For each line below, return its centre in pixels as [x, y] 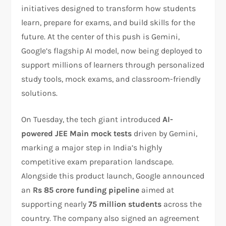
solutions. [40, 93]
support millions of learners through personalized [113, 65]
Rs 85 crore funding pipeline [86, 190]
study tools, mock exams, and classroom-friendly [111, 79]
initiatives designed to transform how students [109, 8]
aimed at [157, 190]
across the [182, 204]
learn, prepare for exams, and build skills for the [108, 22]
